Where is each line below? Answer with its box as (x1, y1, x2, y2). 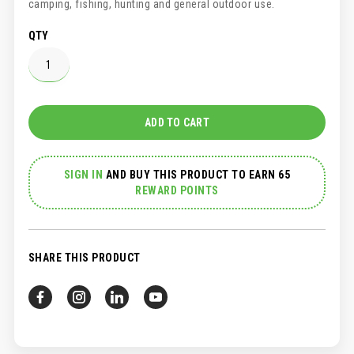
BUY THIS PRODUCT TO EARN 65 (129, 168, 291, 182)
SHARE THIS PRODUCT (28, 251, 141, 265)
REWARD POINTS (135, 184, 219, 198)
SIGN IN (63, 168, 104, 182)
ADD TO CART (145, 116, 209, 130)
